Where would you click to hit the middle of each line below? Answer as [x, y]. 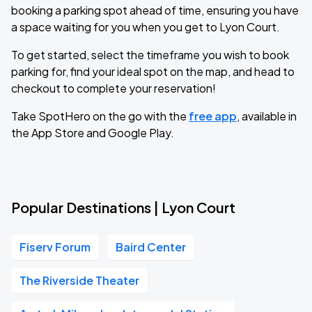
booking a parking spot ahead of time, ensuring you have [155, 10]
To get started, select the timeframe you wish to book [150, 55]
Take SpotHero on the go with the [100, 116]
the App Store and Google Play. [93, 133]
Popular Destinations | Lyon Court [123, 207]
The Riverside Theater [79, 280]
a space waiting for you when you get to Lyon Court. [146, 27]
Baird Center [151, 247]
